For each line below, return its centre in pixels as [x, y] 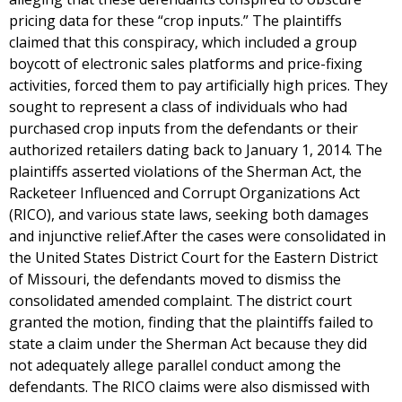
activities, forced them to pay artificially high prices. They [198, 85]
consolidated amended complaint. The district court [180, 301]
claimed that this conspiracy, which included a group [183, 42]
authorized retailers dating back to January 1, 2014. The [196, 150]
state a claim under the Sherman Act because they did [188, 344]
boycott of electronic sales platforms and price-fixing [186, 64]
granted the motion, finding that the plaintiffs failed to [191, 322]
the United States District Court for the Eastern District [193, 258]
